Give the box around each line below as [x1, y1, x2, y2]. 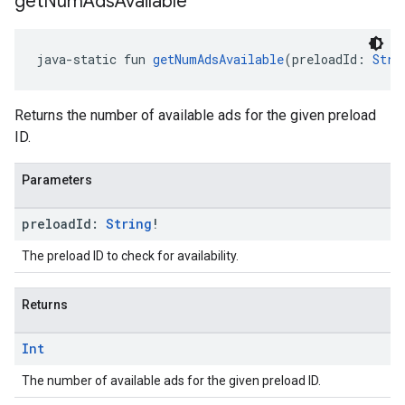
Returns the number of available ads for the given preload [14, 107, 376, 124]
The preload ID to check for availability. [22, 249, 239, 263]
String [106, 215, 152, 232]
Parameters [22, 173, 92, 187]
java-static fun [36, 51, 153, 68]
